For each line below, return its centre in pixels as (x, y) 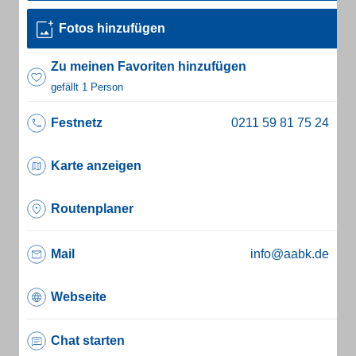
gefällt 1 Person (87, 87)
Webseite (79, 297)
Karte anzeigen (96, 166)
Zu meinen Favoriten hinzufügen (149, 66)
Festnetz (77, 123)
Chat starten (88, 341)
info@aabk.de (290, 254)
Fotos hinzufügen (112, 28)
